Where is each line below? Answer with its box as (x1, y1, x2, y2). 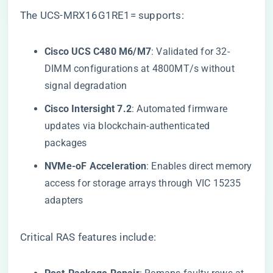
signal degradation (44, 80, 127, 91)
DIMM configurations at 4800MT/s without (44, 63, 235, 74)
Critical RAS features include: (20, 231, 156, 243)
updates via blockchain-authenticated (44, 120, 210, 132)
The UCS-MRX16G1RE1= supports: (20, 9, 184, 21)
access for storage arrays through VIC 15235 (44, 177, 241, 189)
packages (44, 137, 87, 149)
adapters (44, 194, 83, 206)
